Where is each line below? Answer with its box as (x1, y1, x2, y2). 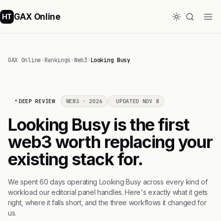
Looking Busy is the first (8, 114, 189, 135)
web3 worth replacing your (8, 132, 213, 152)
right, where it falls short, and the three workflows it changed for (8, 198, 207, 207)
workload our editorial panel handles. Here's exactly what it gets (8, 188, 208, 196)
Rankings (44, 56, 71, 64)
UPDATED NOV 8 (116, 98, 159, 105)
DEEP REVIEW (19, 98, 55, 105)
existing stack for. (8, 149, 144, 169)
